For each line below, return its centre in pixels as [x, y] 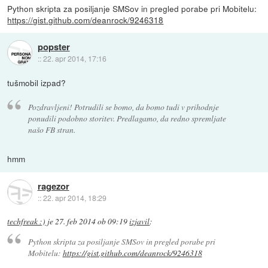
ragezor [53, 186]
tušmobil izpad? [37, 82]
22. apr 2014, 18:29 [74, 197]
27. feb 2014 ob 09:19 [92, 222]
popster [54, 47]
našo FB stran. [51, 130]
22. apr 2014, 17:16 [74, 59]
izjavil [140, 222]
